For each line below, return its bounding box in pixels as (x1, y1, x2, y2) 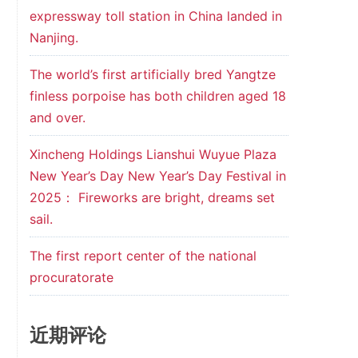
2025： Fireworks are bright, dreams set (29, 189, 275, 205)
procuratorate (29, 269, 113, 285)
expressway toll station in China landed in (29, 8, 282, 24)
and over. (29, 109, 86, 125)
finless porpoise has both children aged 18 (29, 88, 286, 104)
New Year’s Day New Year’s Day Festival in (29, 168, 286, 184)
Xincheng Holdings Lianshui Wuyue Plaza (29, 146, 276, 162)
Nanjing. (29, 30, 78, 46)
